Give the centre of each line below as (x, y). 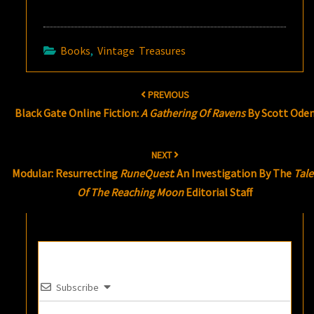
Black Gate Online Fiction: (77, 113)
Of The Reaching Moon (131, 192)
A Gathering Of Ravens (193, 113)
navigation (40, 100)
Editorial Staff (218, 192)
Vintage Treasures (142, 50)
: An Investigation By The (233, 173)
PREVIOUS (167, 95)
